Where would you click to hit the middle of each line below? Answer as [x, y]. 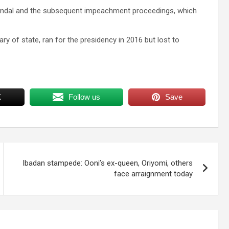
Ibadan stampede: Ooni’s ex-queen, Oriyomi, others [108, 163]
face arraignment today [154, 174]
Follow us [84, 97]
